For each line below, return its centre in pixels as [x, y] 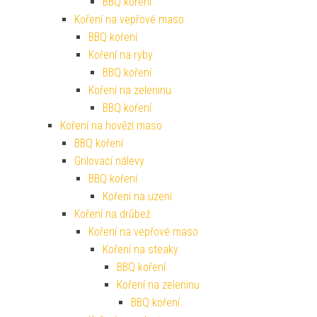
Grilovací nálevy [109, 161]
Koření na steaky [140, 250]
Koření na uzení [137, 197]
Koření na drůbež [113, 214]
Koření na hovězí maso [111, 126]
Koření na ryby [121, 55]
